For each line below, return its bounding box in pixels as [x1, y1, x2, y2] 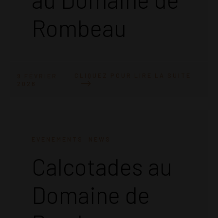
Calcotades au [32, 152, 172, 181]
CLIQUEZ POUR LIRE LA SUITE [74, 72, 192, 79]
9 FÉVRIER [17, 72, 57, 79]
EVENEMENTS [32, 136, 83, 143]
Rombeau [32, 14, 127, 42]
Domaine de [32, 181, 150, 209]
